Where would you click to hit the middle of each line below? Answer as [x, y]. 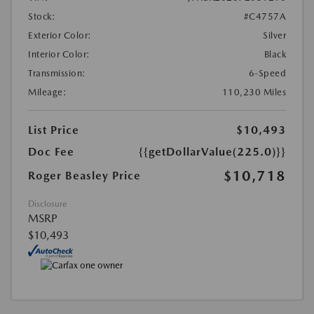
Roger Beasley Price [84, 175]
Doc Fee [51, 151]
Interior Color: [59, 54]
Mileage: [47, 92]
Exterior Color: [60, 35]
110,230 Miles [254, 92]
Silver [274, 35]
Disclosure [47, 204]
